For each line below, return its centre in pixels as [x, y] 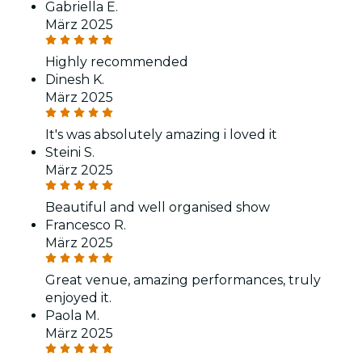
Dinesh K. [75, 79]
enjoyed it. [78, 297]
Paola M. [72, 315]
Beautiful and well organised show [158, 207]
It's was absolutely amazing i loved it [161, 134]
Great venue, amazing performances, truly [183, 280]
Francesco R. [86, 225]
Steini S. [70, 152]
